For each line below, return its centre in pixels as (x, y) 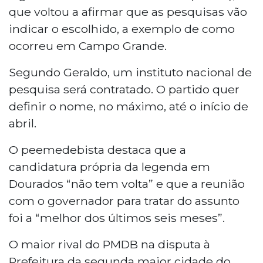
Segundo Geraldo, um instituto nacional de (130, 72)
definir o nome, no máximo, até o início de (129, 106)
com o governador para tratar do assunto (124, 200)
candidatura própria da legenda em (109, 166)
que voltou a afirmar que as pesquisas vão (128, 11)
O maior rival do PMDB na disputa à (109, 244)
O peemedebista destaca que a (97, 149)
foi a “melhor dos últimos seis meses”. (117, 218)
